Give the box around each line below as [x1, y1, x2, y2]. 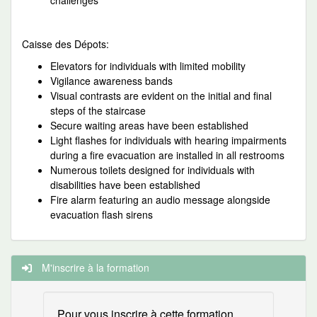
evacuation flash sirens [50, 207, 153, 221]
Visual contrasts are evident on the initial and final [50, 88, 272, 103]
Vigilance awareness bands [50, 74, 173, 88]
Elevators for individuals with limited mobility [50, 59, 246, 73]
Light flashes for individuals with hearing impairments [50, 133, 287, 147]
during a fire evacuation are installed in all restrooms [50, 148, 284, 162]
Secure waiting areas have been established [50, 118, 248, 132]
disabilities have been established [50, 178, 200, 192]
